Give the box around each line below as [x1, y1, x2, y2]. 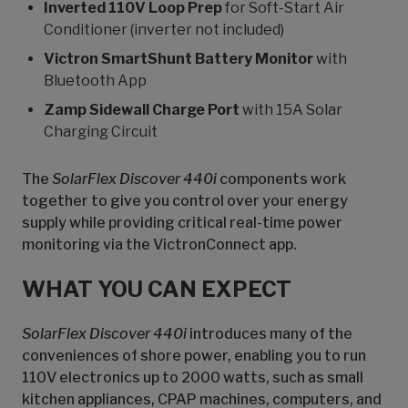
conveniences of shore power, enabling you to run [22, 347, 366, 364]
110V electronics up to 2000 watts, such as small [22, 369, 363, 386]
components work [217, 170, 346, 188]
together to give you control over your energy [22, 192, 348, 209]
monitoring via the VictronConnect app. [22, 236, 297, 253]
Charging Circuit [44, 123, 158, 140]
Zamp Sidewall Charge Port [44, 101, 240, 118]
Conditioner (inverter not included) [44, 21, 284, 38]
